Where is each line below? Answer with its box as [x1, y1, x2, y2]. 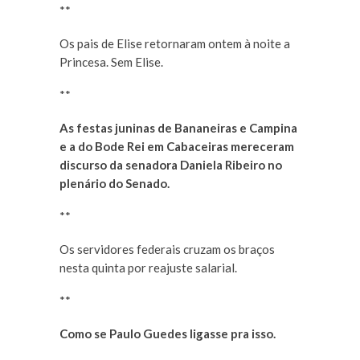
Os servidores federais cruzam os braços [59, 242, 275, 257]
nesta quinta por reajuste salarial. [59, 260, 237, 276]
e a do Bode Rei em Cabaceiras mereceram [59, 139, 294, 154]
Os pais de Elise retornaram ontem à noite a [59, 36, 290, 51]
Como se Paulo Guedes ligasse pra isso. [59, 326, 276, 342]
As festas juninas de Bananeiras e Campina [59, 121, 297, 136]
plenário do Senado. [59, 176, 170, 191]
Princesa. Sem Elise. [59, 55, 163, 70]
